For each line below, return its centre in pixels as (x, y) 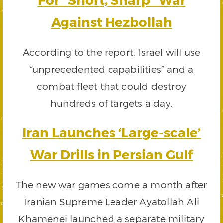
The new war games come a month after (111, 185)
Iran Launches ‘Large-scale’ (111, 132)
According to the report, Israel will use (111, 52)
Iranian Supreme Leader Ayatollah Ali (111, 202)
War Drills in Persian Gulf (111, 154)
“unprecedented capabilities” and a (111, 69)
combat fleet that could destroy (111, 86)
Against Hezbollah (111, 21)
